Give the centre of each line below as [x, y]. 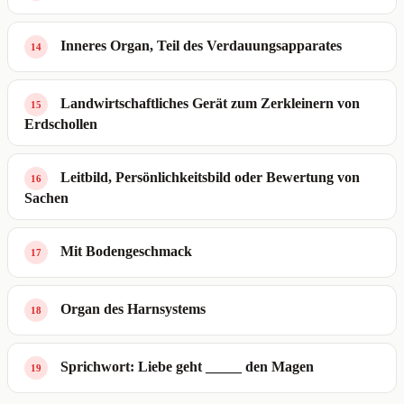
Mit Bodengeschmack [126, 252]
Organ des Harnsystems [133, 309]
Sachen [46, 198]
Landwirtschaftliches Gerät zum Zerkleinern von [210, 104]
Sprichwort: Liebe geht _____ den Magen [187, 367]
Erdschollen [61, 124]
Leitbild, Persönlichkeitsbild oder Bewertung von [210, 178]
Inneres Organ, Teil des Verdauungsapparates [201, 46]
